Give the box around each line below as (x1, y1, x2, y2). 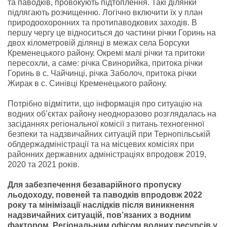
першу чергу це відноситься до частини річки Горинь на (8, 28, 216, 37)
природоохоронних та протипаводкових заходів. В (8, 18, 197, 27)
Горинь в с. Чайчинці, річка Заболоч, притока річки (8, 68, 197, 78)
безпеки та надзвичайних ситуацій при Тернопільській (8, 129, 210, 138)
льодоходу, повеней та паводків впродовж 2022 (8, 190, 202, 199)
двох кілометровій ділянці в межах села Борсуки (8, 38, 190, 47)
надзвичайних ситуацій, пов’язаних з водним (8, 210, 191, 219)
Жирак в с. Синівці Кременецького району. (8, 79, 167, 88)
